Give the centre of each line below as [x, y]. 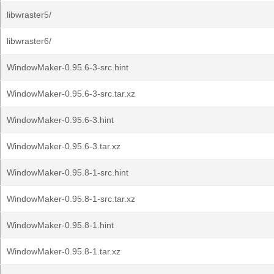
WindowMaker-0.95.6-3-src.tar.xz [71, 94]
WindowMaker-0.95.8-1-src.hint [68, 172]
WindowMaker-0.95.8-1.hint [60, 225]
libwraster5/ [29, 15]
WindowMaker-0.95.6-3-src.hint [68, 67]
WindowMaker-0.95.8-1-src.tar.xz [71, 199]
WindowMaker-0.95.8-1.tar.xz [64, 251]
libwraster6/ [29, 41]
